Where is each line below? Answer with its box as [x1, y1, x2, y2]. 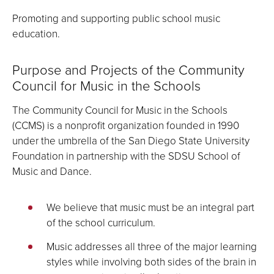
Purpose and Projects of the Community [12, 60, 245, 79]
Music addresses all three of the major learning [46, 239, 257, 253]
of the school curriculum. [46, 215, 155, 229]
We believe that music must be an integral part [46, 200, 254, 214]
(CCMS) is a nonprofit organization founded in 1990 [12, 118, 239, 132]
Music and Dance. [12, 164, 92, 178]
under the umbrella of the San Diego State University [12, 133, 250, 147]
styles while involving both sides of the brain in [46, 254, 256, 268]
